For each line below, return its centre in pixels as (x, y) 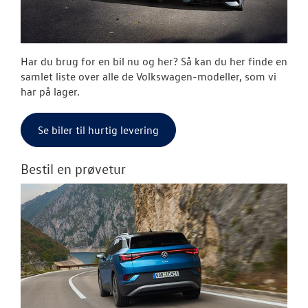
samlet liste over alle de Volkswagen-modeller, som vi (148, 76)
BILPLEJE (254, 112)
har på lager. (50, 91)
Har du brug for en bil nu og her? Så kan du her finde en (154, 61)
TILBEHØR (256, 39)
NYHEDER (256, 148)
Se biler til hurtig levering (98, 130)
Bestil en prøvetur (73, 168)
